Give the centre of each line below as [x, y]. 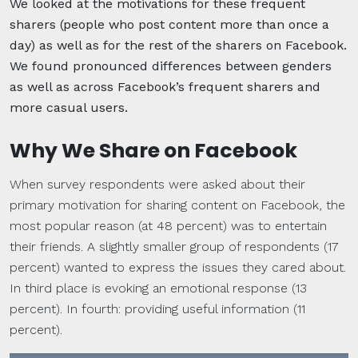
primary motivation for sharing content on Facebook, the [177, 205]
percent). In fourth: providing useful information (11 [157, 308]
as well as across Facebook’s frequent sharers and [165, 86]
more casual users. [69, 107]
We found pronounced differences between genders [171, 66]
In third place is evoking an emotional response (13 [158, 288]
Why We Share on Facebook [153, 151]
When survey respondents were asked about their [157, 184]
